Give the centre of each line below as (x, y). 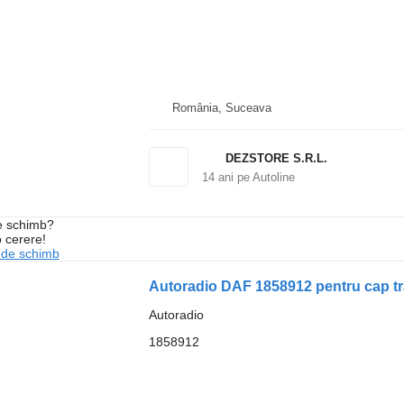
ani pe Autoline (254, 177)
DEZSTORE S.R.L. (276, 158)
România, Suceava (221, 107)
